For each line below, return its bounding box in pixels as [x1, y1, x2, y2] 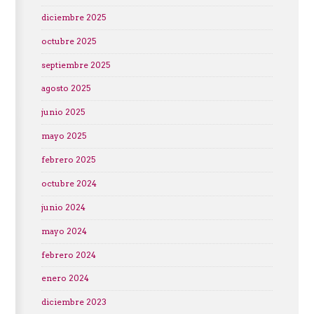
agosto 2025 [41, 83, 90, 94]
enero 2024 [41, 273, 89, 284]
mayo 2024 [41, 226, 87, 236]
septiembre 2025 [41, 60, 110, 70]
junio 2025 [41, 107, 85, 118]
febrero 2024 [41, 250, 96, 260]
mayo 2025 [41, 131, 86, 142]
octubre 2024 [41, 178, 97, 189]
